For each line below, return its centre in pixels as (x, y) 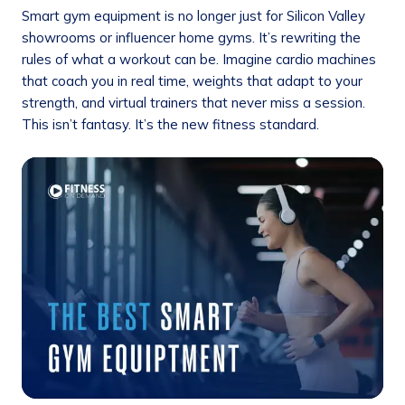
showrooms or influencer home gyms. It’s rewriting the (191, 38)
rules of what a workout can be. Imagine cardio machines (199, 59)
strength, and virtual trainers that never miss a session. (193, 103)
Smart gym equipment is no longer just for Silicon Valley (193, 16)
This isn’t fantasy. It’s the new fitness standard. (170, 124)
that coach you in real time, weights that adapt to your (192, 81)
